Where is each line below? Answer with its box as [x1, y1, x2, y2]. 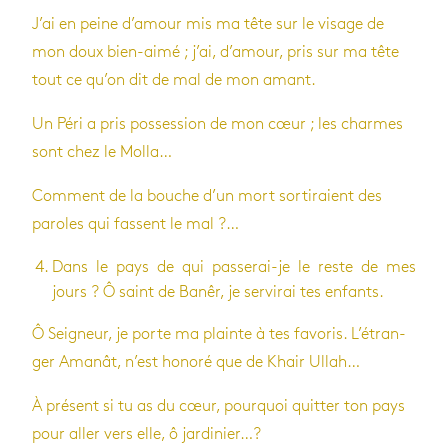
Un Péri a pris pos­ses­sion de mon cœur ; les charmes [32, 116, 403, 132]
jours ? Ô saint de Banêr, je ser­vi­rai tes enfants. [52, 284, 384, 300]
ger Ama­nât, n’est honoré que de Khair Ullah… [32, 354, 360, 370]
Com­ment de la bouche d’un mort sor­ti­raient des [32, 188, 382, 204]
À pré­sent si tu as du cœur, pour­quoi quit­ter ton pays [32, 398, 405, 414]
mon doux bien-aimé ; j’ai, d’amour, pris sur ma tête [32, 44, 399, 60]
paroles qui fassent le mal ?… [32, 216, 239, 232]
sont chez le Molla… [32, 144, 172, 160]
